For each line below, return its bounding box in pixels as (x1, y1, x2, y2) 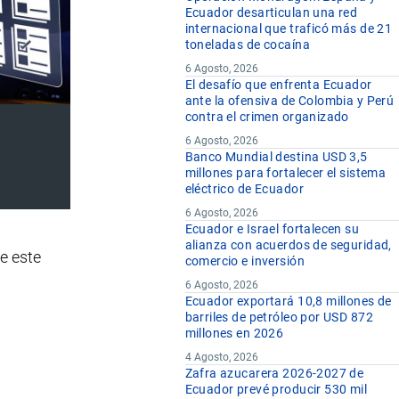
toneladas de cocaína (184, 37, 310, 53)
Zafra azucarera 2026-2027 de (184, 366, 364, 381)
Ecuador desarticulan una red (184, 5, 358, 20)
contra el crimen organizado (184, 110, 349, 125)
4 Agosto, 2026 (184, 351, 258, 364)
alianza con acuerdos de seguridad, (184, 238, 392, 253)
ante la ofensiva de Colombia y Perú (184, 94, 395, 109)
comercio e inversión (184, 254, 305, 269)
